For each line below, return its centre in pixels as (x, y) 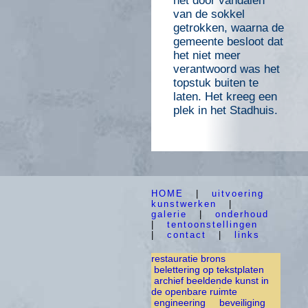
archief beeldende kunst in (211, 280)
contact (187, 234)
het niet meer (207, 55)
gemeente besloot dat (228, 41)
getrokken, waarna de (229, 27)
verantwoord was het (227, 69)
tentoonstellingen (212, 224)
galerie (169, 214)
